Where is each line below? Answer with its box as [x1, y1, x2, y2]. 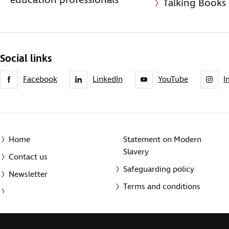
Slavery [123, 147, 149, 157]
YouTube [157, 74, 188, 85]
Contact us [8, 152, 48, 163]
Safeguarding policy [123, 164, 194, 175]
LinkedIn [92, 74, 123, 85]
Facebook [22, 74, 57, 85]
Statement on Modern [123, 134, 201, 145]
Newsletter [8, 169, 48, 180]
